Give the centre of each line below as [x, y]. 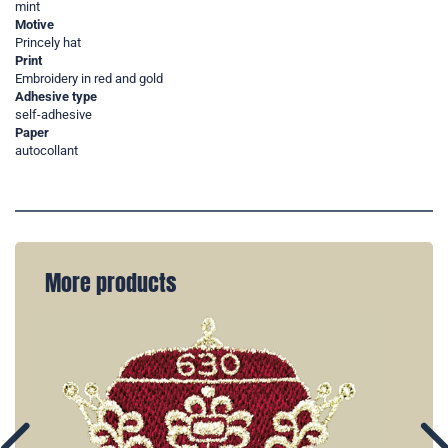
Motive [34, 25]
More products [110, 283]
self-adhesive [53, 115]
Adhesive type [56, 97]
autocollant [46, 151]
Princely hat [48, 43]
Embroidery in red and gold [89, 79]
